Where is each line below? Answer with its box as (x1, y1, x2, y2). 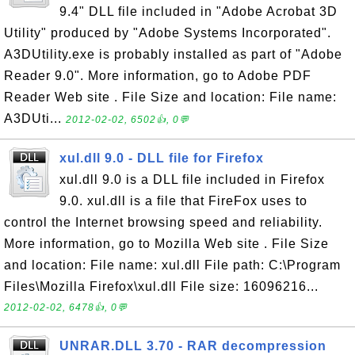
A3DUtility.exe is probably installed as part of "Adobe (4, 48, 342, 61)
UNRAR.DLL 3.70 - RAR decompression (59, 339, 326, 353)
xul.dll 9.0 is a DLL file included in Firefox (59, 173, 325, 186)
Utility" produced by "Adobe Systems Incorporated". (4, 26, 331, 40)
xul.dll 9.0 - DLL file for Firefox (59, 151, 264, 165)
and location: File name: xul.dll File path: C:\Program (4, 258, 341, 272)
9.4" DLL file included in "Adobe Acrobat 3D (59, 5, 338, 18)
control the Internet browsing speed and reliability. (4, 216, 323, 229)
